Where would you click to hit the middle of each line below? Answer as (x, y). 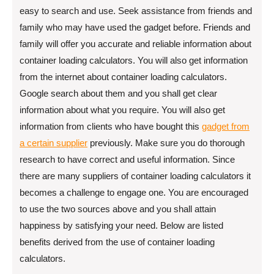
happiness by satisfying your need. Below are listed (121, 225)
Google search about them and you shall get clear (118, 93)
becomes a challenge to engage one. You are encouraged (134, 192)
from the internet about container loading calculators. (123, 76)
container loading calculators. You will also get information (134, 60)
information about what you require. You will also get (122, 109)
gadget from (226, 126)
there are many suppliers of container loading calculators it (135, 176)
